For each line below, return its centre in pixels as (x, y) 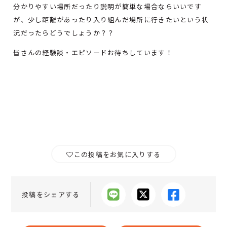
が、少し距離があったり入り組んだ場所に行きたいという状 (111, 20)
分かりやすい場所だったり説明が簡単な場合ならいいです (108, 7)
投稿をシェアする (51, 195)
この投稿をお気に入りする (117, 154)
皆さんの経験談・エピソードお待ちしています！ (93, 53)
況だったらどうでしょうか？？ (64, 33)
